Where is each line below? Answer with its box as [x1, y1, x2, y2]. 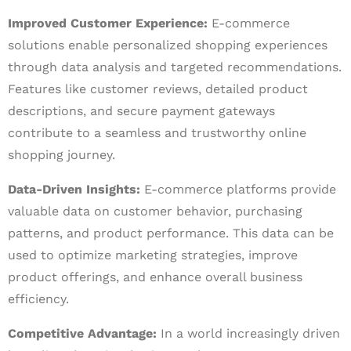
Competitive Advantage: [8, 326, 157, 341]
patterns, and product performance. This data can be [8, 226, 334, 241]
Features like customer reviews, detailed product [8, 81, 308, 96]
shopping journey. [8, 147, 115, 162]
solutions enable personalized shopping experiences [8, 38, 327, 52]
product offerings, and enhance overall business [8, 270, 302, 284]
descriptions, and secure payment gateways [8, 103, 275, 118]
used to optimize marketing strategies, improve [8, 248, 298, 262]
